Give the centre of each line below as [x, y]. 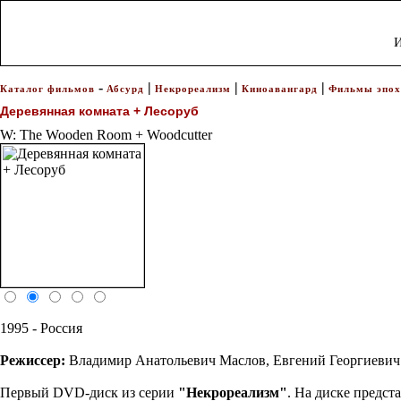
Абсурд [125, 89]
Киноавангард [280, 89]
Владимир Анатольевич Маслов [167, 360]
